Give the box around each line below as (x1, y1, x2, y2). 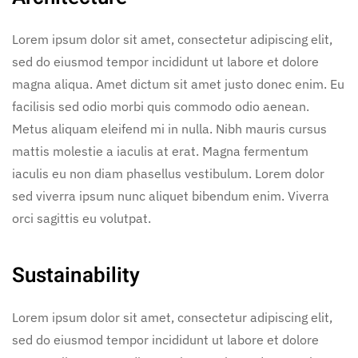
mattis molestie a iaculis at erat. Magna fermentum (12, 143, 308, 159)
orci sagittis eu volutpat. (12, 210, 151, 226)
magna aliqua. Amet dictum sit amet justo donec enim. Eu (12, 76, 344, 92)
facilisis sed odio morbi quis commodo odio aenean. (12, 98, 309, 114)
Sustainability (12, 261, 140, 291)
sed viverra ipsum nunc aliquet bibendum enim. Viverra (12, 188, 329, 204)
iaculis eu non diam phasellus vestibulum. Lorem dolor (12, 165, 324, 181)
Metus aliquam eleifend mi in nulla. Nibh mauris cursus (12, 121, 327, 137)
